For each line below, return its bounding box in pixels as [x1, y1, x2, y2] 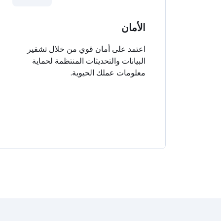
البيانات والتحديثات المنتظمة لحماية [32, 55, 146, 66]
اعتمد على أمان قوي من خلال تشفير [27, 43, 146, 54]
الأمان [121, 22, 146, 34]
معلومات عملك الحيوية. [71, 67, 146, 78]
